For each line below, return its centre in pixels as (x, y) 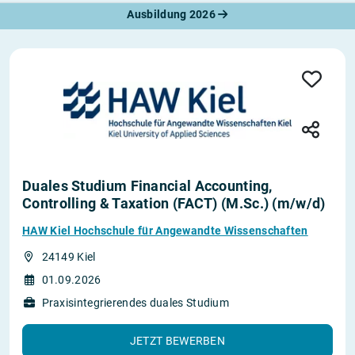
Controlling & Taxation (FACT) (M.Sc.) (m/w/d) (174, 204)
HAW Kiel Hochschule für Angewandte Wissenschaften (165, 231)
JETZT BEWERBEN (177, 341)
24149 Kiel (69, 257)
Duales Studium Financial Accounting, (147, 186)
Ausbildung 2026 (173, 14)
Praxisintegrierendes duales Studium (135, 303)
